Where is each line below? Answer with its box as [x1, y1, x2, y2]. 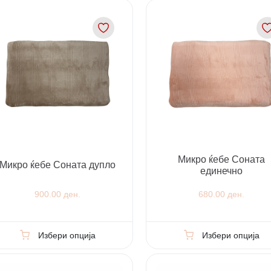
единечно [200, 165, 243, 176]
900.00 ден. [34, 189, 81, 200]
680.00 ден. [198, 189, 245, 200]
